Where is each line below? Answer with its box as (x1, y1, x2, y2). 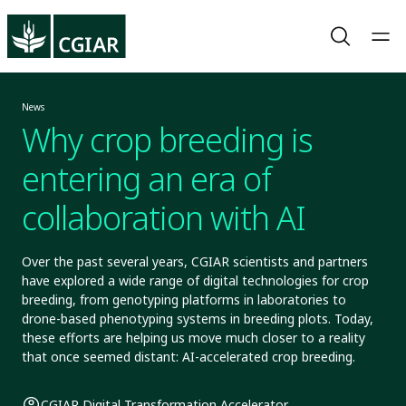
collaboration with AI (22, 196, 305, 240)
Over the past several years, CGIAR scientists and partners (22, 253, 368, 270)
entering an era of (22, 157, 271, 201)
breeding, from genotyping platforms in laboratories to (22, 291, 346, 308)
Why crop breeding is (22, 118, 313, 162)
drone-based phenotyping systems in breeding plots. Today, (22, 310, 373, 327)
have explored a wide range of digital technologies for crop (22, 272, 369, 289)
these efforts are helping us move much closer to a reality (22, 329, 365, 346)
